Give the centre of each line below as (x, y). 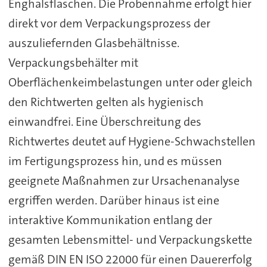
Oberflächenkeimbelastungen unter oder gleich (130, 82)
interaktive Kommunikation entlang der (110, 220)
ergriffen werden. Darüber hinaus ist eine (114, 200)
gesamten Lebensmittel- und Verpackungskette (130, 239)
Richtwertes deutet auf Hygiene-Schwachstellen (132, 141)
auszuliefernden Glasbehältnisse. (94, 43)
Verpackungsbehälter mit (73, 62)
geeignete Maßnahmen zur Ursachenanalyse (124, 180)
